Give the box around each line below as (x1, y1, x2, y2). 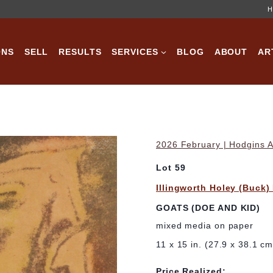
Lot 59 (156, 163, 186, 173)
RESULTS (58, 46, 102, 57)
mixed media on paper (156, 221, 253, 231)
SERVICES (112, 46, 158, 57)
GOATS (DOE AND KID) (156, 202, 261, 213)
